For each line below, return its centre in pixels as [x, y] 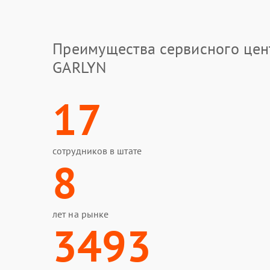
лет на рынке [81, 214]
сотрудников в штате [97, 151]
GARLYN [80, 67]
